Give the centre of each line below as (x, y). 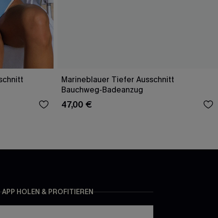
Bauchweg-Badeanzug (102, 90)
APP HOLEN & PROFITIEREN (47, 192)
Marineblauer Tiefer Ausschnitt (118, 79)
